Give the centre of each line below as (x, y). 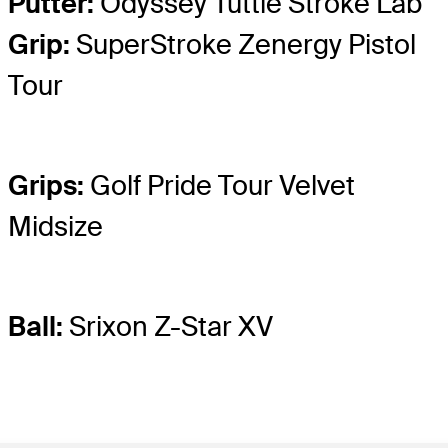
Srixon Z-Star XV (168, 327)
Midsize (55, 226)
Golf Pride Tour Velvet (219, 185)
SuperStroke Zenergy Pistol (243, 44)
